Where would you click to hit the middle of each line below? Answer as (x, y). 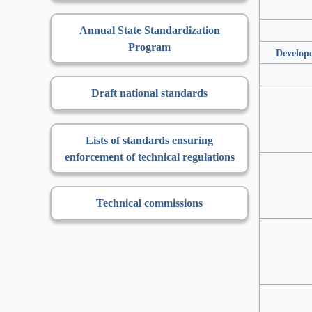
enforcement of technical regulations (149, 157)
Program (149, 47)
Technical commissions (149, 203)
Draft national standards (149, 93)
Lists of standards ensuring (149, 140)
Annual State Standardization (149, 30)
